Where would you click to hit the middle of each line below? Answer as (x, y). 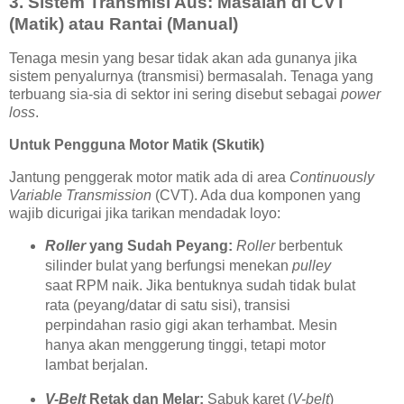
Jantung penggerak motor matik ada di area (149, 177)
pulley (311, 266)
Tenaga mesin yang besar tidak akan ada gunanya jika (183, 58)
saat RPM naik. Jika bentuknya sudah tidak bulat (200, 286)
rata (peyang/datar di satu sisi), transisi (167, 306)
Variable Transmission (80, 195)
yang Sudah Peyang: (159, 246)
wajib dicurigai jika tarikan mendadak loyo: (145, 213)
